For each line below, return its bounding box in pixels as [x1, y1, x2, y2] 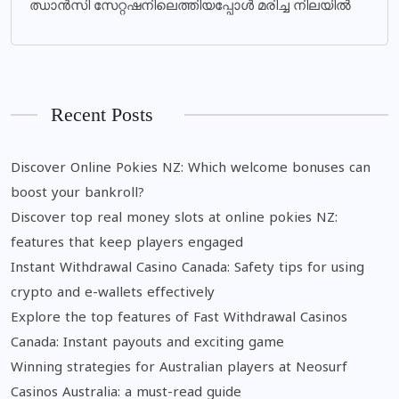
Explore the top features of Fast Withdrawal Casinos [11, 310, 347, 327]
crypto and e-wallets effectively [11, 285, 215, 302]
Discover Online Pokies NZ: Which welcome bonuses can [11, 160, 370, 177]
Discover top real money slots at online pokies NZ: [11, 210, 338, 227]
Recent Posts [51, 103, 153, 126]
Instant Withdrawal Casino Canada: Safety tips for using [11, 260, 364, 277]
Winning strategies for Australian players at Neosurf [11, 360, 347, 377]
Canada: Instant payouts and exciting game [11, 335, 284, 352]
